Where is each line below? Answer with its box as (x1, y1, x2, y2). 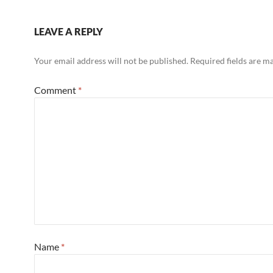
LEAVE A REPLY (34, 26, 103, 37)
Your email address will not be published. (34, 55, 188, 66)
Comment (34, 84, 78, 96)
